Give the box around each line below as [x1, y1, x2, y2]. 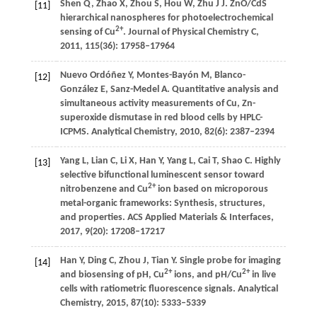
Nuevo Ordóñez [59, 70, 126, 81]
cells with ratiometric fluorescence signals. [59, 284, 236, 295]
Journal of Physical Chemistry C [125, 27, 256, 38]
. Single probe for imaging [174, 255, 281, 267]
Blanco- [214, 70, 246, 81]
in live [249, 270, 276, 281]
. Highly [249, 156, 281, 167]
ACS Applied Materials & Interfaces [125, 212, 271, 224]
